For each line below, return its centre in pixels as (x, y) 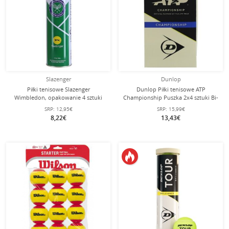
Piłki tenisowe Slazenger (58, 89)
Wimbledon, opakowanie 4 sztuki (58, 97)
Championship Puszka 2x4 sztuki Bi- (171, 97)
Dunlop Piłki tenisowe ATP (171, 89)
